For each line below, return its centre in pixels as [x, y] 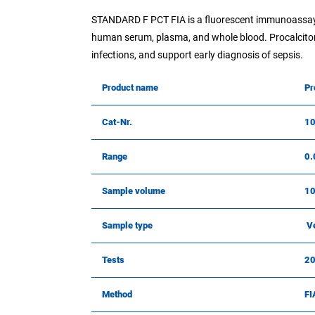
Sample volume [134, 191]
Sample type [127, 225]
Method [117, 294]
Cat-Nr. [117, 122]
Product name [130, 87]
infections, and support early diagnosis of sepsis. [197, 55]
